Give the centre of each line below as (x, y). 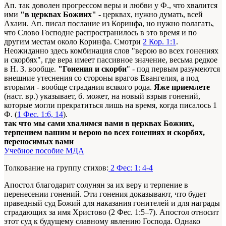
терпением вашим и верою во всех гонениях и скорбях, (104, 133)
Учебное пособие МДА (44, 151)
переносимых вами (39, 142)
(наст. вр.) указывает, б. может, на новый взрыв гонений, (102, 96)
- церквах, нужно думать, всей (150, 15)
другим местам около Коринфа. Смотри (73, 42)
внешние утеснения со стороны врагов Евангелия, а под (101, 78)
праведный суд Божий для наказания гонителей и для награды (112, 203)
